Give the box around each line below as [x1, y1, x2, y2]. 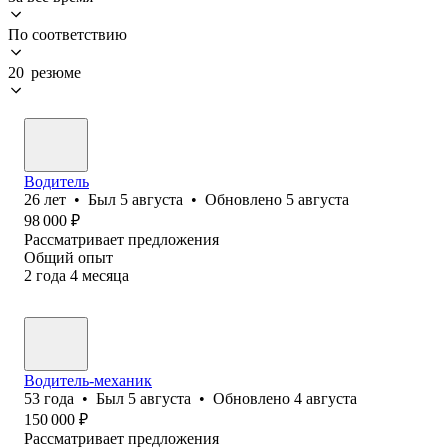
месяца [82, 266, 129, 284]
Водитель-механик [24, 371, 152, 389]
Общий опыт [24, 248, 113, 266]
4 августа [294, 389, 357, 407]
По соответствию [8, 25, 127, 43]
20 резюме [8, 63, 81, 81]
